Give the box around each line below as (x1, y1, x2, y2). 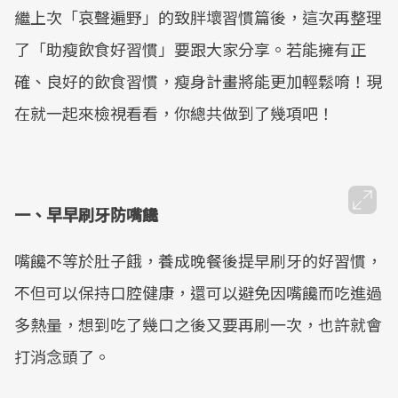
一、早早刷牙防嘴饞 (14, 203, 158, 226)
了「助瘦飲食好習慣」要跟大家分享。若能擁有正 (14, 37, 366, 60)
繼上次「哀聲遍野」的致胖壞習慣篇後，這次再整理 (14, 5, 382, 28)
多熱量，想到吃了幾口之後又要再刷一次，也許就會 (14, 313, 382, 336)
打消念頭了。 (14, 345, 110, 368)
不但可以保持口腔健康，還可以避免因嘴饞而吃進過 (14, 281, 382, 304)
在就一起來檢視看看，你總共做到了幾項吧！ (14, 101, 334, 124)
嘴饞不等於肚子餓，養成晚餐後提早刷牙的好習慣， (14, 249, 382, 272)
